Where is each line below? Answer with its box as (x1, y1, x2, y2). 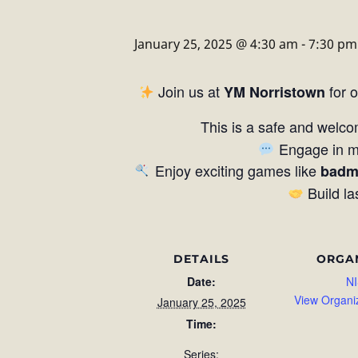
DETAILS (173, 252, 229, 266)
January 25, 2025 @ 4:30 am (134, 35, 298, 53)
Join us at (154, 81, 225, 101)
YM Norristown (224, 82, 326, 102)
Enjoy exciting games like (150, 160, 320, 181)
